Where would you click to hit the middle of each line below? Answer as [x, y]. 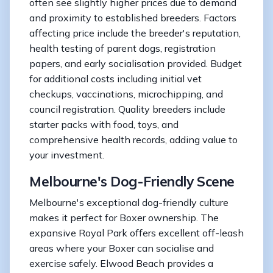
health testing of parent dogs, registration [122, 48]
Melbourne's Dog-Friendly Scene [132, 181]
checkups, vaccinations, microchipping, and [126, 94]
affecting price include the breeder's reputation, [135, 33]
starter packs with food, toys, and [104, 124]
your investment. [67, 154]
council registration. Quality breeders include [127, 109]
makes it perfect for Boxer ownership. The [124, 217]
